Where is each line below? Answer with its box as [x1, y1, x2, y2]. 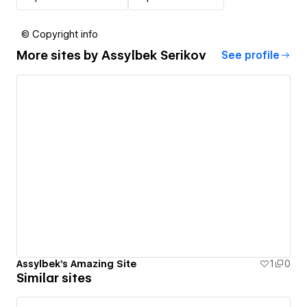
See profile [221, 49, 280, 62]
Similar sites [16, 271, 92, 286]
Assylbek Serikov [101, 48, 206, 63]
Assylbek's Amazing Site [16, 258, 136, 270]
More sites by [16, 48, 101, 63]
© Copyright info [21, 28, 98, 40]
